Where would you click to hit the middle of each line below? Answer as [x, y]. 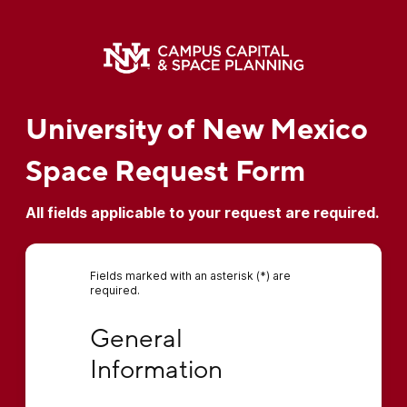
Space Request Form [165, 172]
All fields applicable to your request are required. [202, 213]
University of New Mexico [196, 130]
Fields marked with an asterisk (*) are [190, 276]
